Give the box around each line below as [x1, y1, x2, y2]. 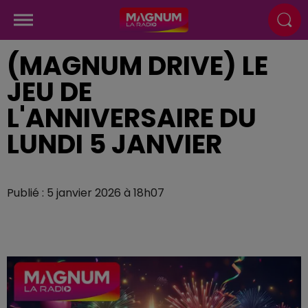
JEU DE [7, 74, 92, 110]
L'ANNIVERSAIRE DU [7, 100, 256, 136]
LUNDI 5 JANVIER [7, 126, 222, 162]
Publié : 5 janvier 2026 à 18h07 [7, 185, 164, 201]
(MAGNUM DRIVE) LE [7, 47, 268, 84]
